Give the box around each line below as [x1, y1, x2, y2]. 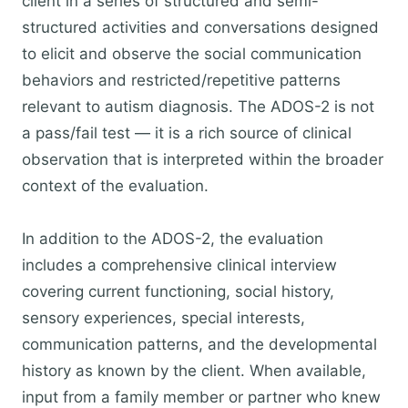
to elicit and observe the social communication [22, 45, 362, 63]
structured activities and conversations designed [22, 18, 379, 36]
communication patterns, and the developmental [22, 335, 377, 353]
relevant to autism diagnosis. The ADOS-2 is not [22, 97, 374, 116]
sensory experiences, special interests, [22, 309, 305, 327]
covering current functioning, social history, [22, 282, 334, 301]
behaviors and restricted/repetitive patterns [22, 71, 341, 89]
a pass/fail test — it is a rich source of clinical [22, 124, 352, 142]
